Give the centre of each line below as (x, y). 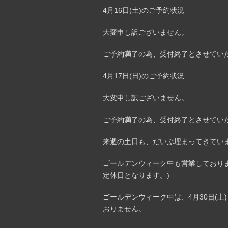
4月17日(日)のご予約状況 (144, 76)
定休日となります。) (136, 175)
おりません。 (124, 209)
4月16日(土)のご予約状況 (144, 10)
